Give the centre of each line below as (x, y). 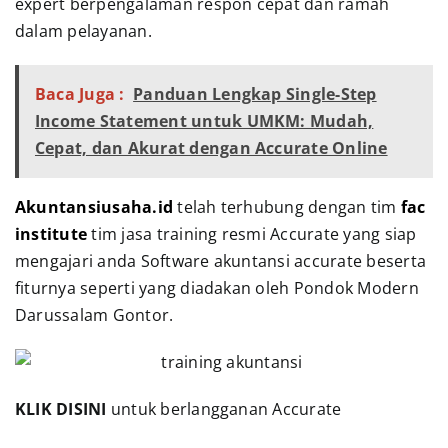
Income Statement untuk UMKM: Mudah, (204, 121)
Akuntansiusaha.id (94, 207)
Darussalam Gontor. (94, 315)
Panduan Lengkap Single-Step (255, 94)
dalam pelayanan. (83, 31)
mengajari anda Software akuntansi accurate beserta (220, 261)
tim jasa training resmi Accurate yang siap (252, 234)
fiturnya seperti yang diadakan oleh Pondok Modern (216, 288)
